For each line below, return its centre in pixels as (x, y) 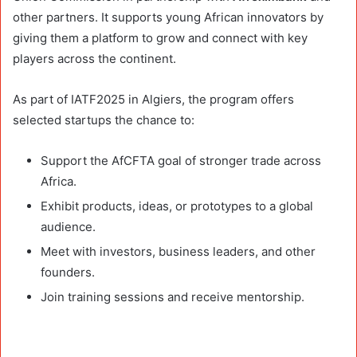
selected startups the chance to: (104, 120)
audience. (68, 227)
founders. (68, 273)
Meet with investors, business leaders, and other (178, 252)
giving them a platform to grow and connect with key (160, 38)
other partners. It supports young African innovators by (168, 18)
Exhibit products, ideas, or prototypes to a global (177, 206)
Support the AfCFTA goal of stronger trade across (181, 161)
